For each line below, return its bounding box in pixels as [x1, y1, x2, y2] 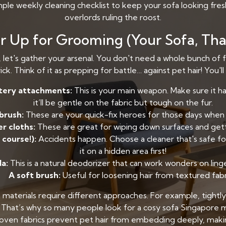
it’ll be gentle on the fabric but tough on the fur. [33, 97, 213, 107]
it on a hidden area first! [80, 146, 166, 156]
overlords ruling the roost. [65, 12, 161, 22]
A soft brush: [8, 170, 61, 180]
